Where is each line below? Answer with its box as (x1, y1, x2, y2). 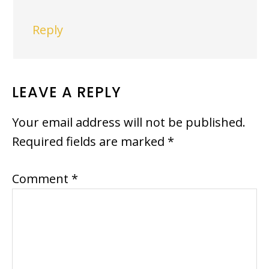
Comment (12, 171, 71, 187)
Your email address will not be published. (12, 114, 246, 131)
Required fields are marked (12, 133, 168, 150)
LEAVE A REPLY (12, 82, 121, 103)
